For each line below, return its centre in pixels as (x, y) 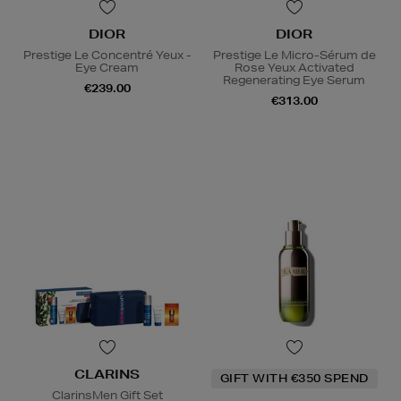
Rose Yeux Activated (294, 67)
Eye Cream (107, 67)
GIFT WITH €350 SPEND (294, 378)
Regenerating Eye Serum (294, 80)
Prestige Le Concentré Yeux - (107, 55)
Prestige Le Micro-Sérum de (294, 55)
